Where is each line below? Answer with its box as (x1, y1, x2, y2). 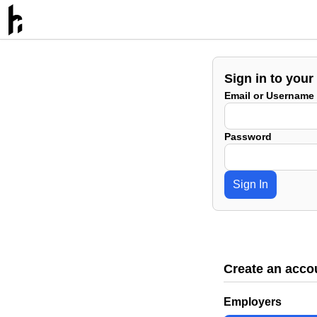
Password (224, 131, 272, 142)
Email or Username (224, 90, 314, 101)
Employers (224, 296, 282, 308)
